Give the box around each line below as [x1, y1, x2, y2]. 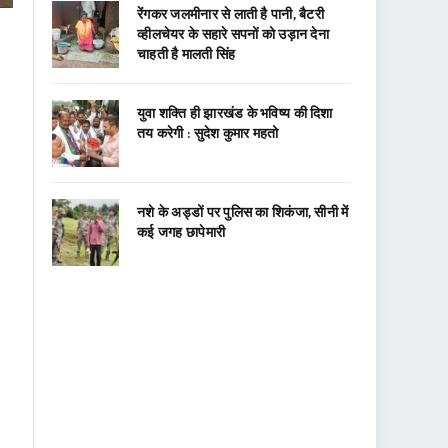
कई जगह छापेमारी [137, 222, 226, 240]
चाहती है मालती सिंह [137, 44, 236, 62]
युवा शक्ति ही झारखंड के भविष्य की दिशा [137, 103, 333, 121]
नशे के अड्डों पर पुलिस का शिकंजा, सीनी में [137, 202, 349, 220]
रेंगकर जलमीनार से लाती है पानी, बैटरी [137, 4, 324, 22]
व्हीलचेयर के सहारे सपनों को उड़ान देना [137, 24, 329, 42]
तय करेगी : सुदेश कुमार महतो [137, 123, 279, 141]
